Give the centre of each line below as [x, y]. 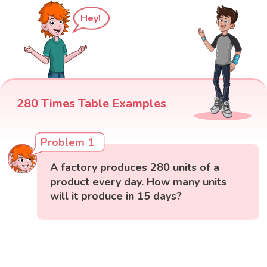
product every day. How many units [139, 182]
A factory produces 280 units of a [135, 168]
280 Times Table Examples [91, 104]
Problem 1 [68, 143]
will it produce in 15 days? [116, 196]
